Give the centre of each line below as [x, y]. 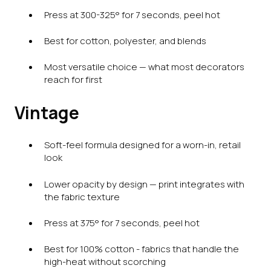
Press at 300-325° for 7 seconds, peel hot [132, 15]
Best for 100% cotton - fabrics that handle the [142, 249]
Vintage [47, 112]
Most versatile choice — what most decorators [144, 67]
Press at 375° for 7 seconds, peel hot [122, 223]
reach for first [73, 80]
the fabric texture [82, 197]
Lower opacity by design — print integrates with [144, 184]
